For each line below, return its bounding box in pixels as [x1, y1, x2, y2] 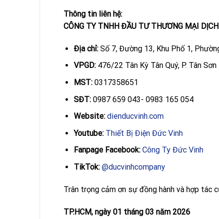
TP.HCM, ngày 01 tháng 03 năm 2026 [64, 207, 190, 217]
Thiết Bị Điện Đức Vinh [105, 128, 183, 138]
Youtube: [73, 128, 104, 138]
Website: [73, 111, 105, 121]
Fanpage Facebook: [73, 145, 140, 155]
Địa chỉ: [73, 44, 98, 53]
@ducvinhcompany [101, 162, 165, 172]
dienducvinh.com [107, 111, 164, 121]
